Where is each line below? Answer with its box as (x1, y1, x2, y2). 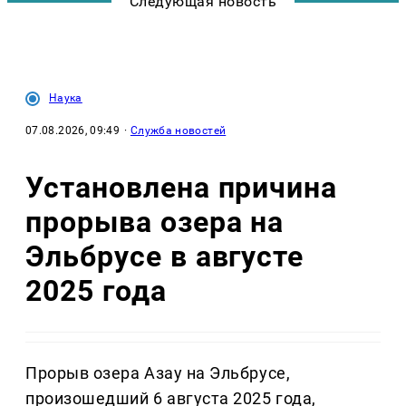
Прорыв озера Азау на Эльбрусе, (25, 363, 291, 383)
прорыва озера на (25, 204, 285, 239)
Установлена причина (25, 169, 338, 205)
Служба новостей (130, 124, 227, 138)
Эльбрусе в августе (25, 238, 304, 274)
